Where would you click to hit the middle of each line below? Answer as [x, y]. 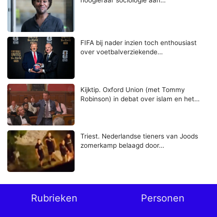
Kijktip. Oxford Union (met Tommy [133, 89]
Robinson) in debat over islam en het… [140, 99]
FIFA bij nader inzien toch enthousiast [139, 43]
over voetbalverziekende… [122, 52]
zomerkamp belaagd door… [123, 145]
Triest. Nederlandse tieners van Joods [139, 136]
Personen [163, 198]
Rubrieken [54, 198]
